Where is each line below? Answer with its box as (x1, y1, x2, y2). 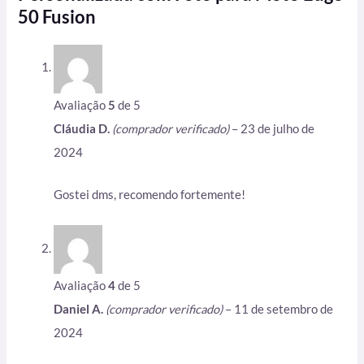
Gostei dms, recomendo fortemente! (54, 187, 246, 201)
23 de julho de (240, 121, 315, 136)
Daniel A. (54, 302, 106, 317)
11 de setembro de (234, 302, 334, 317)
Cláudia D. (54, 121, 113, 136)
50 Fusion (18, 5, 97, 28)
